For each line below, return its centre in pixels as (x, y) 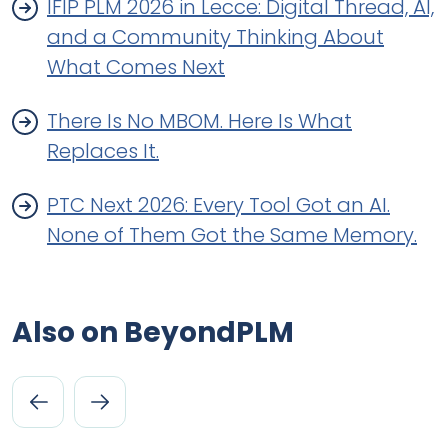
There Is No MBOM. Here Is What (199, 121)
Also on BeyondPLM (153, 332)
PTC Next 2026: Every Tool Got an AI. (218, 205)
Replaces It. (103, 151)
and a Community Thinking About (215, 37)
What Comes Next (136, 67)
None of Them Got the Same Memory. (232, 235)
